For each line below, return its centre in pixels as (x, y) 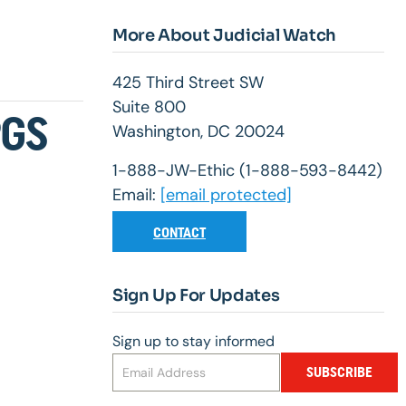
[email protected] (226, 195)
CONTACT (179, 233)
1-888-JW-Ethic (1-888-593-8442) (247, 171)
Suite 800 (149, 107)
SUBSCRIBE (339, 372)
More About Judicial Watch (224, 36)
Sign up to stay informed (193, 342)
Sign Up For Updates (196, 296)
